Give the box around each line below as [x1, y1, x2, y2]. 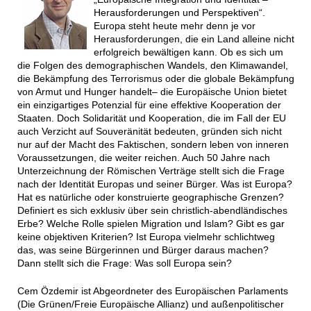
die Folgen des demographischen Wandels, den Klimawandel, [17, 60, 288, 72]
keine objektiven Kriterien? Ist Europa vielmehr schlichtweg [17, 231, 275, 243]
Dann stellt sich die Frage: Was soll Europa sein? [17, 258, 232, 269]
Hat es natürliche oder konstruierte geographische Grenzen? [17, 192, 284, 203]
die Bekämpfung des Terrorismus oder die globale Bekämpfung [17, 73, 294, 85]
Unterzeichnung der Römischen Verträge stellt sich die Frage [17, 165, 285, 177]
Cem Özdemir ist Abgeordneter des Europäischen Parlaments [17, 285, 288, 297]
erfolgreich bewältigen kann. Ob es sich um [93, 47, 283, 58]
